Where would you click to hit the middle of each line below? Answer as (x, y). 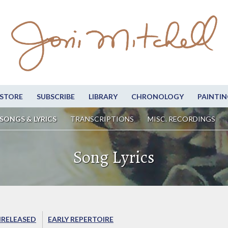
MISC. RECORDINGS (182, 119)
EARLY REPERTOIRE (81, 219)
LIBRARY (103, 97)
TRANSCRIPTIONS (102, 119)
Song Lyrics (114, 157)
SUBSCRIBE (55, 97)
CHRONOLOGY (157, 97)
